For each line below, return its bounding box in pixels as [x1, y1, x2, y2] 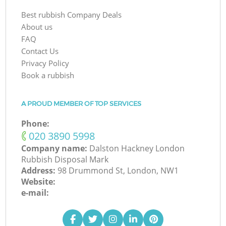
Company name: [21, 143, 90, 154]
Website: [21, 176, 56, 188]
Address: [21, 165, 58, 177]
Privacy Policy [21, 58, 70, 69]
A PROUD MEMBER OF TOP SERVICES [21, 99, 142, 107]
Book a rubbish [21, 70, 75, 81]
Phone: [21, 118, 50, 130]
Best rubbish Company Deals [21, 10, 122, 20]
